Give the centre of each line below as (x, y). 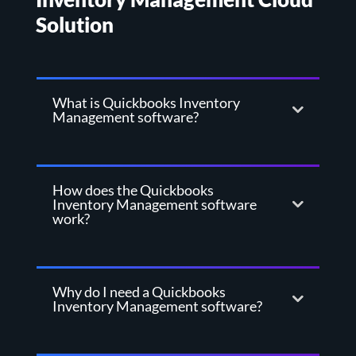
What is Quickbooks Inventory (146, 103)
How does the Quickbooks (133, 190)
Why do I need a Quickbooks (139, 292)
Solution (74, 25)
